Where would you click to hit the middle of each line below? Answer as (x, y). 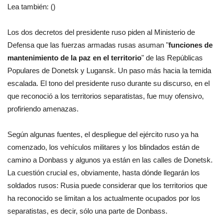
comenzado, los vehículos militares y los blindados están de (103, 147)
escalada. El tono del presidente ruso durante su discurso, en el (109, 83)
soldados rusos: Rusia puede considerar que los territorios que (107, 185)
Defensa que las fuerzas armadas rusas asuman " (88, 45)
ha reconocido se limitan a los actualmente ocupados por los (104, 198)
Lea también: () (31, 6)
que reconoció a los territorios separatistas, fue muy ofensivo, (106, 96)
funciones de (191, 45)
